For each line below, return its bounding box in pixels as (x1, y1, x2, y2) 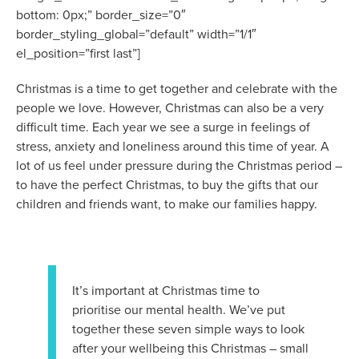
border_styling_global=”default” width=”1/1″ (16, 26, 256, 42)
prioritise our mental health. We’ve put (72, 301, 285, 318)
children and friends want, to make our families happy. (16, 196, 317, 212)
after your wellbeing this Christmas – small (72, 340, 309, 357)
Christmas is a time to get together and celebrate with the (16, 80, 337, 97)
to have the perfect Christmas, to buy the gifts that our (16, 176, 318, 193)
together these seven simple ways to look (72, 321, 305, 337)
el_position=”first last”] (16, 45, 140, 62)
